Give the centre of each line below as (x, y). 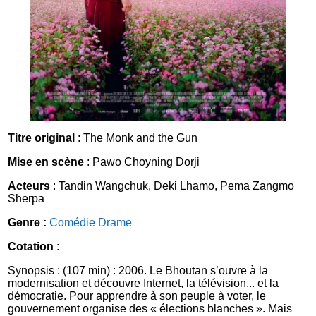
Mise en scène (46, 162)
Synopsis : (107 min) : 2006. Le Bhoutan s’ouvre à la (138, 271)
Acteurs (29, 186)
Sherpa (26, 199)
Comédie (73, 223)
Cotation (31, 247)
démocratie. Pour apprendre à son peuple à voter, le (137, 296)
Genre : (28, 223)
